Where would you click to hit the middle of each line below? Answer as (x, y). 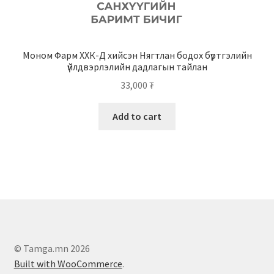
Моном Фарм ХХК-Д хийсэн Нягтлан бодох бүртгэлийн (137, 55)
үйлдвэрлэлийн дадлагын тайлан (137, 66)
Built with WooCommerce (68, 264)
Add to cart (137, 117)
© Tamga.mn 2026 (52, 249)
